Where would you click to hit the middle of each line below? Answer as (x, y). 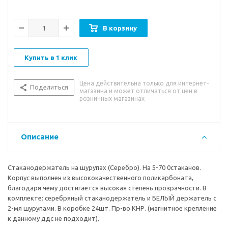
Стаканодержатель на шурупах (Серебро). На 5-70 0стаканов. (104, 168)
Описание (40, 137)
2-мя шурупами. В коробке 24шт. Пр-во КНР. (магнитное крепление (112, 208)
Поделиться (49, 87)
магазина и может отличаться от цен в (138, 91)
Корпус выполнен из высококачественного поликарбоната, (101, 178)
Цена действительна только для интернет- (144, 83)
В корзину (120, 28)
